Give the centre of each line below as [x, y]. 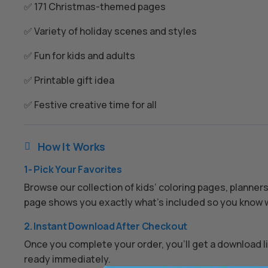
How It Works [71, 147]
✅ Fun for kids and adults [80, 56]
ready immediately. [68, 259]
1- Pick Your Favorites [73, 169]
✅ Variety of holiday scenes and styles [111, 31]
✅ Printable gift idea [69, 80]
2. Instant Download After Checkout [106, 226]
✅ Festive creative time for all [91, 105]
